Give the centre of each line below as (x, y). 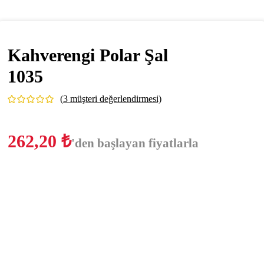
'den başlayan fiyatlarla (135, 143)
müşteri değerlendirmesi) (115, 99)
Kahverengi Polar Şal (88, 55)
